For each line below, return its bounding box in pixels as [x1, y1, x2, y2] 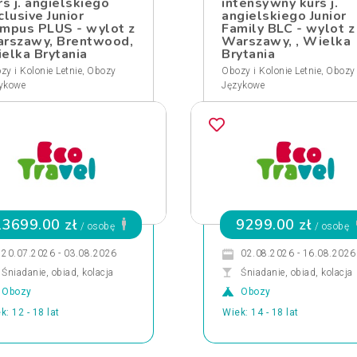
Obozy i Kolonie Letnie [222, 65, 321, 76]
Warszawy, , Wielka [222, 33, 351, 50]
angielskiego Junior [222, 7, 347, 25]
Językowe [222, 80, 265, 91]
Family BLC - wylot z [222, 20, 355, 37]
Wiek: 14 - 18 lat [222, 307, 299, 318]
